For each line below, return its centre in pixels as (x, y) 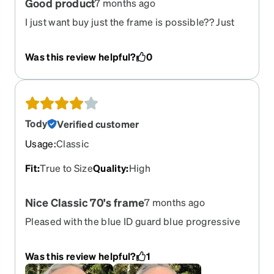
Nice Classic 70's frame (85, 202)
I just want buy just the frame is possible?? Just (130, 21)
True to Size (67, 168)
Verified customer (98, 124)
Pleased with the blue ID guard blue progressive (133, 221)
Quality (110, 168)
